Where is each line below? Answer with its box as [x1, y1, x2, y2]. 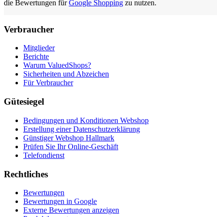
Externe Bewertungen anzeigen [23, 206, 119, 215]
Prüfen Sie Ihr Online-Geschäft [23, 142, 118, 151]
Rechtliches [4, 169, 48, 179]
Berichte [23, 52, 49, 61]
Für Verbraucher [23, 78, 73, 87]
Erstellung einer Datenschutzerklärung [23, 124, 140, 133]
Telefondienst [23, 151, 64, 159]
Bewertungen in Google [23, 197, 97, 206]
